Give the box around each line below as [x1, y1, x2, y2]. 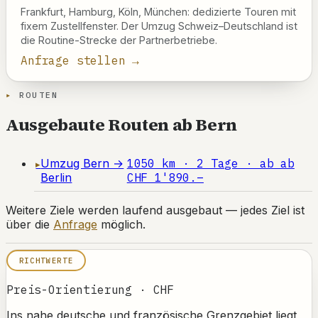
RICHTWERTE [18, 256, 74, 266]
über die [6, 217, 53, 232]
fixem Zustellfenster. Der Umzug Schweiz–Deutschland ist [21, 20, 297, 33]
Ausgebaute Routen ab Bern [6, 113, 237, 137]
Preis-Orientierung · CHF [6, 283, 175, 297]
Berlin [40, 170, 72, 185]
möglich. [97, 217, 146, 232]
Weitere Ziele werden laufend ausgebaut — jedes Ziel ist [6, 203, 305, 218]
